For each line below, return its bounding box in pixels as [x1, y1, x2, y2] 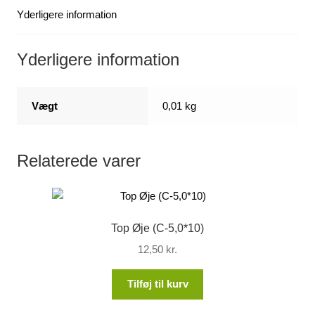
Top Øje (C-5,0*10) [111, 222, 204, 235]
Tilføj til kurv [127, 278, 188, 290]
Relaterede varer [17, 150, 141, 170]
